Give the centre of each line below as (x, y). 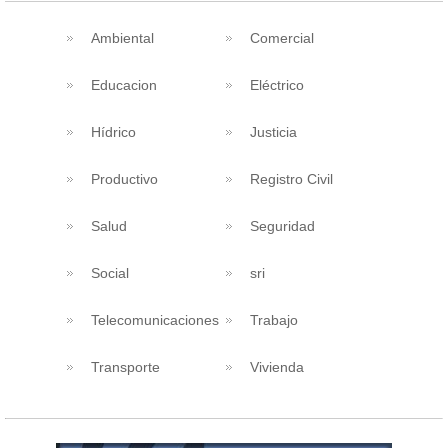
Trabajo (274, 319)
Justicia (273, 131)
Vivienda (277, 366)
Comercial (282, 37)
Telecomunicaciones (154, 319)
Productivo (124, 178)
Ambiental (122, 37)
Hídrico (113, 131)
